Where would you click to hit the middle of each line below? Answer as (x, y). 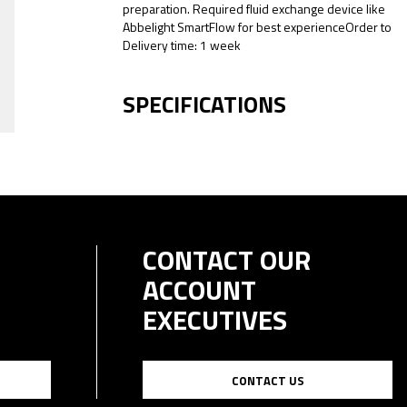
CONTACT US (268, 381)
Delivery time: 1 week (182, 45)
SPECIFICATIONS (204, 104)
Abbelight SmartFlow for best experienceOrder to (257, 27)
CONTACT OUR (227, 260)
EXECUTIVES (215, 320)
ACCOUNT (199, 290)
